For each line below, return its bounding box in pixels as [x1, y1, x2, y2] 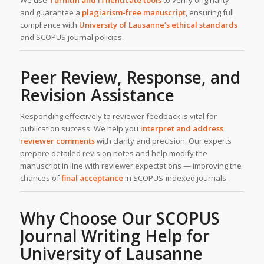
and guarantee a [19, 6, 82, 18]
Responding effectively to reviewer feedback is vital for [19, 110, 217, 121]
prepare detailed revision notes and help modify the [19, 147, 207, 159]
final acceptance [61, 172, 123, 183]
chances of [19, 172, 61, 183]
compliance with [19, 19, 79, 30]
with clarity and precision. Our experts [94, 135, 232, 146]
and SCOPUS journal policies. [19, 31, 124, 42]
